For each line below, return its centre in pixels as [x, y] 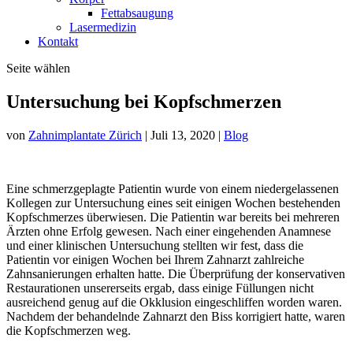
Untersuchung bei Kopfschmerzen [144, 101]
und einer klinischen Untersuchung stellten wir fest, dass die [155, 245]
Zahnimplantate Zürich [85, 135]
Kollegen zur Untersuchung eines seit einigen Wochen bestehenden [173, 203]
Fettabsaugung [137, 13]
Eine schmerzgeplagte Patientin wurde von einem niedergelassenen [173, 188]
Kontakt [58, 41]
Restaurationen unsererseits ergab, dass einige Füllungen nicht [160, 288]
